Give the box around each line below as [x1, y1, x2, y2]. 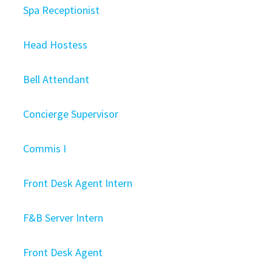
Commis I [23, 141, 67, 155]
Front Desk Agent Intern [23, 176, 133, 190]
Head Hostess [23, 38, 90, 52]
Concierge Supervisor [23, 107, 119, 121]
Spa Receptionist [23, 3, 100, 17]
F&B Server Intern [23, 211, 104, 225]
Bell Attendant [23, 72, 90, 86]
